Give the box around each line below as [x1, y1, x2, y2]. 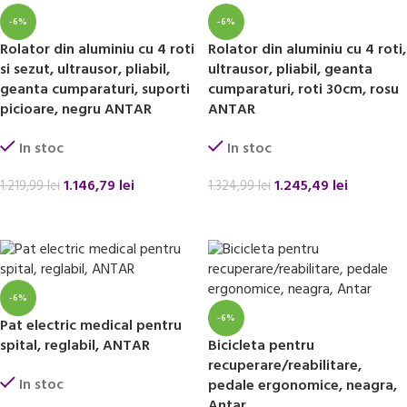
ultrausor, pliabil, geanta [208, 57, 372, 82]
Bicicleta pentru [208, 333, 314, 358]
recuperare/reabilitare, [208, 353, 362, 378]
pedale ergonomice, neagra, [208, 373, 397, 398]
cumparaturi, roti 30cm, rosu [208, 77, 399, 102]
